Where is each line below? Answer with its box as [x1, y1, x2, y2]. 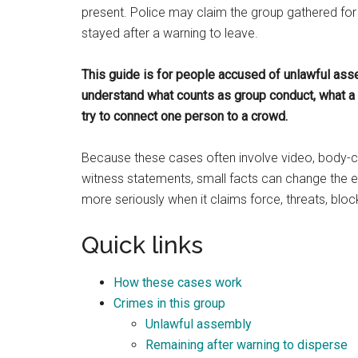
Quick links [82, 231, 203, 259]
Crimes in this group [113, 296, 225, 311]
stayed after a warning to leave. [82, 26, 258, 41]
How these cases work [113, 275, 242, 290]
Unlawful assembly [145, 316, 252, 332]
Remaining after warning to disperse [145, 337, 348, 352]
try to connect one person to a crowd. [82, 109, 288, 124]
